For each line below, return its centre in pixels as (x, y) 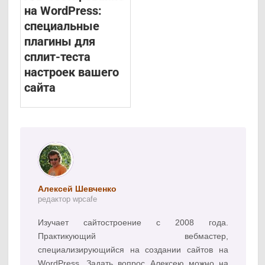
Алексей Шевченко (77, 189)
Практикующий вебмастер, (133, 236)
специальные (62, 26)
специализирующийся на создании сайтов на (133, 250)
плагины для (60, 42)
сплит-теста (58, 57)
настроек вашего (72, 72)
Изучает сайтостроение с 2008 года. (133, 223)
